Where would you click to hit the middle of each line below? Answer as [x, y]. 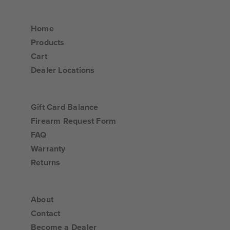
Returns [46, 162]
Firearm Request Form [74, 121]
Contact [46, 213]
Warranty [48, 149]
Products [48, 42]
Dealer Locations [63, 70]
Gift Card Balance [65, 107]
